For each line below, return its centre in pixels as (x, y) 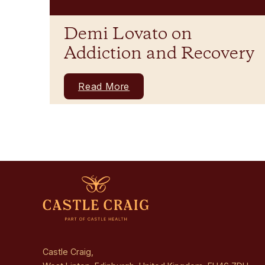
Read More (104, 86)
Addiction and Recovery (159, 54)
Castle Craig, (68, 251)
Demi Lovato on (128, 34)
